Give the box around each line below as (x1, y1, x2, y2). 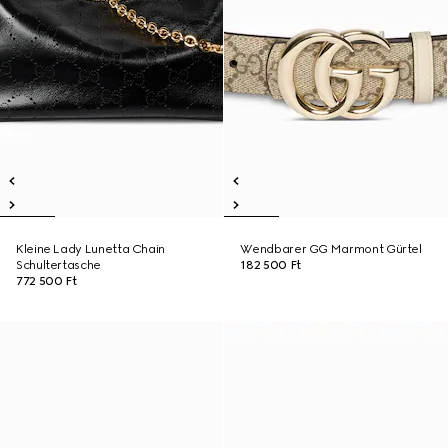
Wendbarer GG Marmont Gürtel (240, 242, 422, 256)
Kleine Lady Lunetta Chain (16, 242, 165, 256)
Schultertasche (16, 258, 101, 272)
